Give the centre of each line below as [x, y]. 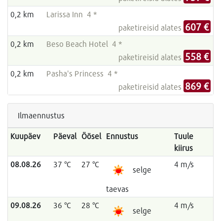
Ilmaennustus [41, 115]
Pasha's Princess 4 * [82, 74]
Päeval [65, 136]
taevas [117, 189]
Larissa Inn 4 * [72, 14]
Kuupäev [25, 136]
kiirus [183, 148]
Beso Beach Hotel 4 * [84, 44]
